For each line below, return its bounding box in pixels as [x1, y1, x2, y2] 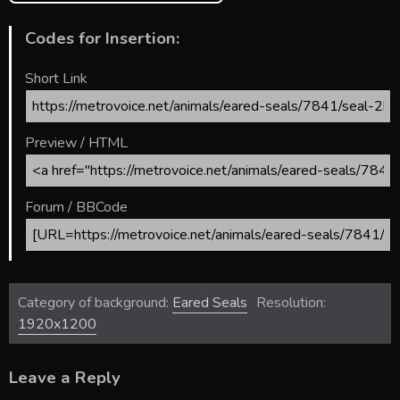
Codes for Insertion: [25, 27, 179, 51]
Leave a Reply [9, 366, 121, 389]
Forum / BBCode [25, 197, 128, 217]
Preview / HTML [25, 133, 128, 153]
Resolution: [256, 293, 326, 312]
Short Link [25, 69, 87, 88]
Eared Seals [172, 293, 247, 312]
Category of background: [18, 293, 172, 312]
